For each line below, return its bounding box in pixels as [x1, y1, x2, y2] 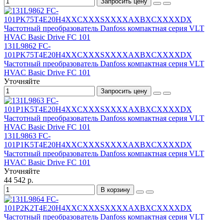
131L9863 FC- [4, 132, 51, 140]
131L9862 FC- [4, 42, 51, 51]
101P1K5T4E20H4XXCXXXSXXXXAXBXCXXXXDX [4, 140, 192, 149]
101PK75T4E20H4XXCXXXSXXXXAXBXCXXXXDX [4, 51, 192, 59]
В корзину [101, 186, 130, 194]
